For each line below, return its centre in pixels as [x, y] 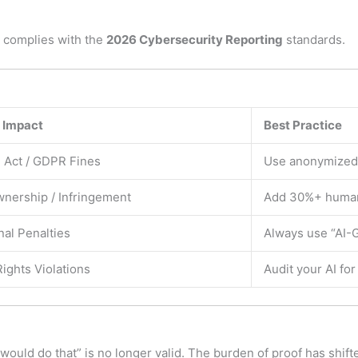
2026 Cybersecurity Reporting [195, 40]
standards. [314, 40]
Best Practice [303, 125]
